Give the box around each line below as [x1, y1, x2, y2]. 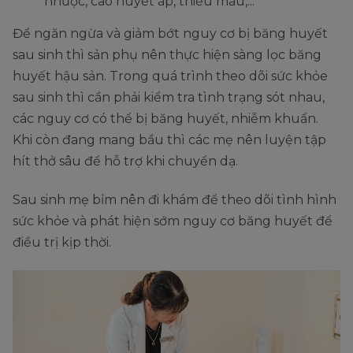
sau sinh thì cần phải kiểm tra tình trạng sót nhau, [13, 89, 325, 105]
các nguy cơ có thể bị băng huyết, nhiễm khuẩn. [13, 110, 318, 126]
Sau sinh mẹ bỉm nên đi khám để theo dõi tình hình [13, 191, 336, 207]
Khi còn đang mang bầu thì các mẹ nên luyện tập [13, 132, 326, 147]
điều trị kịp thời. [13, 234, 114, 250]
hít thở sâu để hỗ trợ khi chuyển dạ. [13, 153, 241, 169]
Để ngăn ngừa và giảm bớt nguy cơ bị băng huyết [13, 25, 328, 41]
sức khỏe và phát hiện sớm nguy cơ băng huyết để [13, 213, 333, 229]
